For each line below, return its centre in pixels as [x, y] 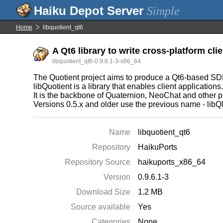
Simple [163, 11]
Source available [101, 207]
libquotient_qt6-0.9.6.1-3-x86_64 [97, 61]
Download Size [104, 192]
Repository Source [98, 162]
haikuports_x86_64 [172, 162]
